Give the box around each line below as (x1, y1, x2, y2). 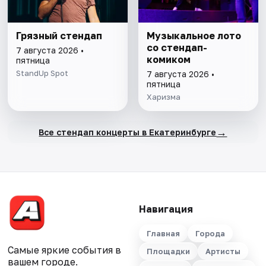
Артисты (205, 246, 240, 256)
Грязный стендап (16, 30, 103, 42)
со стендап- (146, 42, 207, 54)
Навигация (138, 203, 193, 216)
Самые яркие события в (8, 244, 122, 256)
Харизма (146, 92, 180, 102)
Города (195, 229, 225, 239)
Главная (146, 229, 180, 239)
